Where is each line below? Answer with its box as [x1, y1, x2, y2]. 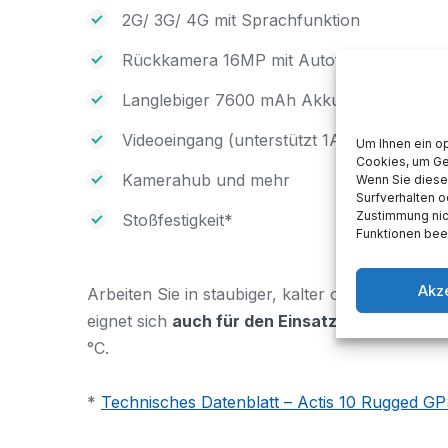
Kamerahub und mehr [122, 169, 290, 190]
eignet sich [87, 310, 172, 331]
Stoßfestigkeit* [122, 209, 233, 230]
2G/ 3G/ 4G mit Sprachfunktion [122, 9, 360, 30]
